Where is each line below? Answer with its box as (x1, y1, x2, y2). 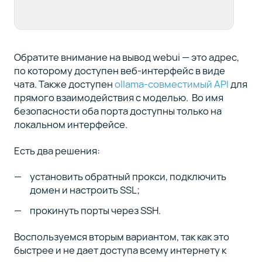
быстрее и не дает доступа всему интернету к (13, 243, 226, 257)
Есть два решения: (13, 143, 100, 157)
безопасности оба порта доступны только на (13, 104, 222, 118)
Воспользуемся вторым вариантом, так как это (13, 229, 229, 243)
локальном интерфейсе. (13, 118, 129, 132)
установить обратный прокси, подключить (30, 170, 227, 184)
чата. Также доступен (13, 77, 115, 91)
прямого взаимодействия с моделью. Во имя (13, 91, 223, 105)
